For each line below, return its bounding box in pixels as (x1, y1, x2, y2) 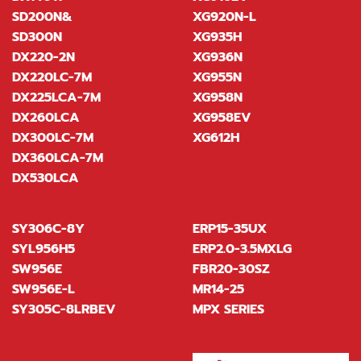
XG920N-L (193, 6, 256, 27)
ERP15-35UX (193, 218, 267, 239)
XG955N (193, 67, 242, 87)
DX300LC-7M (12, 127, 93, 147)
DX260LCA (12, 107, 80, 127)
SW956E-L (12, 279, 75, 299)
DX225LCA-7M (12, 87, 101, 107)
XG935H (193, 27, 242, 47)
